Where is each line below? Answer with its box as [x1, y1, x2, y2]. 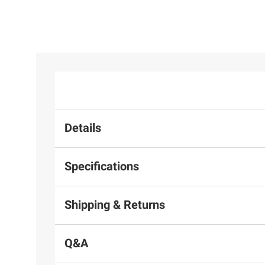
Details [64, 121, 101, 135]
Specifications [64, 159, 139, 174]
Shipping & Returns [64, 198, 165, 212]
